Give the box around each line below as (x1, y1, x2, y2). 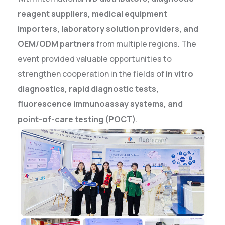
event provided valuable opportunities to (18, 53, 172, 65)
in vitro (166, 68, 193, 80)
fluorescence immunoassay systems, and (18, 98, 183, 110)
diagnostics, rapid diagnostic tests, (18, 83, 159, 95)
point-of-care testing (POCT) (18, 114, 136, 125)
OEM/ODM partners (18, 38, 95, 50)
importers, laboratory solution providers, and (18, 23, 198, 35)
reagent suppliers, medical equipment (18, 8, 167, 20)
